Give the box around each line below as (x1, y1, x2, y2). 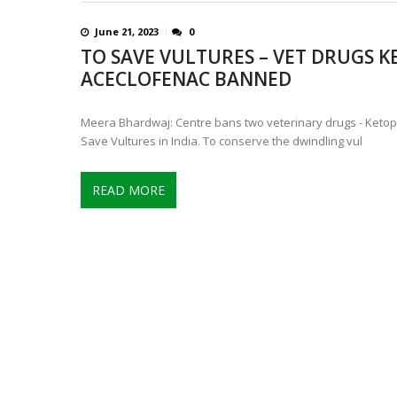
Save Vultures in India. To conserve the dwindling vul (80, 132, 362, 149)
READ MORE (91, 182, 165, 199)
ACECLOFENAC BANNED (80, 66, 292, 91)
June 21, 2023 (95, 24, 160, 38)
